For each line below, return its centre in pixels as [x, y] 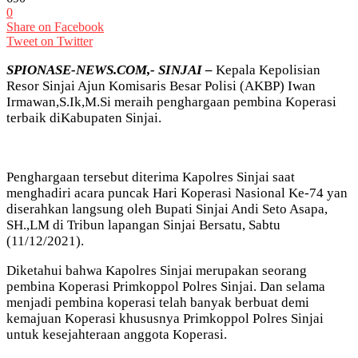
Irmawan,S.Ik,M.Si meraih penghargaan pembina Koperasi [171, 101]
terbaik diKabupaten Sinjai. [84, 117]
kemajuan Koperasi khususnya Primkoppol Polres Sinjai [165, 318]
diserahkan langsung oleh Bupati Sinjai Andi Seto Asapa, [167, 209]
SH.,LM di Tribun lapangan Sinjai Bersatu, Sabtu [143, 225]
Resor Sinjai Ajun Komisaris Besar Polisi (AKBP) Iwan [161, 86]
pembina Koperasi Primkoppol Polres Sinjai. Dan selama [166, 286]
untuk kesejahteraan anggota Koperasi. [117, 334]
